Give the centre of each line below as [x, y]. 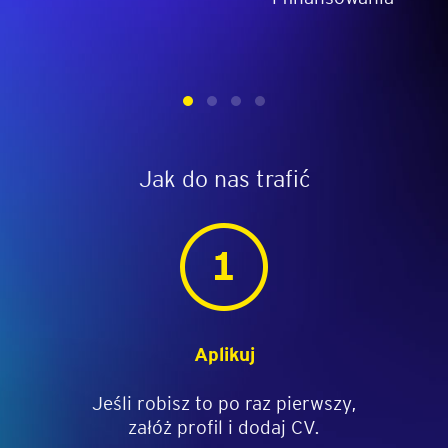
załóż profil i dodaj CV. [224, 426]
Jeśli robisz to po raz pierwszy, [224, 402]
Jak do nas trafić [224, 177]
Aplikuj [224, 353]
